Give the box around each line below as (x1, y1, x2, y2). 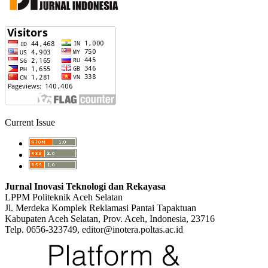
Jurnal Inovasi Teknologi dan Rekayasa (5, 181, 166, 191)
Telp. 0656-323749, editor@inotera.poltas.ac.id (5, 224, 183, 234)
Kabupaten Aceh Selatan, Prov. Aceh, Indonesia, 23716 (5, 213, 215, 224)
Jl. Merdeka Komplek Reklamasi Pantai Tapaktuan (5, 202, 196, 213)
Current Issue (5, 117, 55, 127)
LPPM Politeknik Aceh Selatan (5, 191, 123, 202)
